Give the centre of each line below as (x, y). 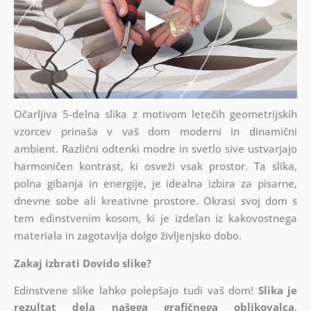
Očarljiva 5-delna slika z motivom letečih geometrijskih (155, 114)
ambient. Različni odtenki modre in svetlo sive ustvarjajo (155, 149)
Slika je (278, 291)
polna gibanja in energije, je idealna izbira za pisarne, (155, 184)
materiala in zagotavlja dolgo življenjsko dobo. (127, 236)
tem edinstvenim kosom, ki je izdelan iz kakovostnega (155, 218)
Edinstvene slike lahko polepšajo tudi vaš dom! (136, 291)
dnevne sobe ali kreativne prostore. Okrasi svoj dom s (155, 201)
